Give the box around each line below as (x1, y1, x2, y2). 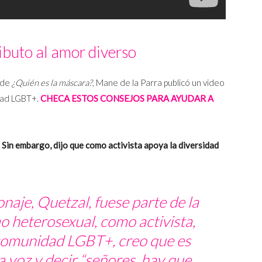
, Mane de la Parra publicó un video (92, 77, 225, 88)
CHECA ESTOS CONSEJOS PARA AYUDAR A (39, 93, 213, 104)
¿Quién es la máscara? (12, 77, 92, 88)
